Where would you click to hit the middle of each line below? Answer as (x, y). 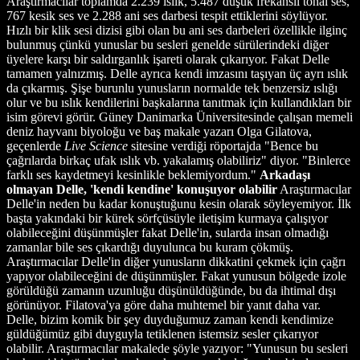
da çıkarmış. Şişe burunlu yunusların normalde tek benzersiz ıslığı (172, 88)
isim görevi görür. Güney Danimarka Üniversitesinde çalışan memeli (180, 117)
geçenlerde (35, 145)
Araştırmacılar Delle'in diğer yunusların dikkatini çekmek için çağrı (176, 261)
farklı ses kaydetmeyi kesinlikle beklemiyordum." (133, 174)
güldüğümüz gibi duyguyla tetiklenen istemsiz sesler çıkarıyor (162, 333)
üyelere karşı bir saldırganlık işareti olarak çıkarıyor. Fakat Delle (168, 59)
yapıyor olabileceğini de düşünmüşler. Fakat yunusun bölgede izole (176, 276)
